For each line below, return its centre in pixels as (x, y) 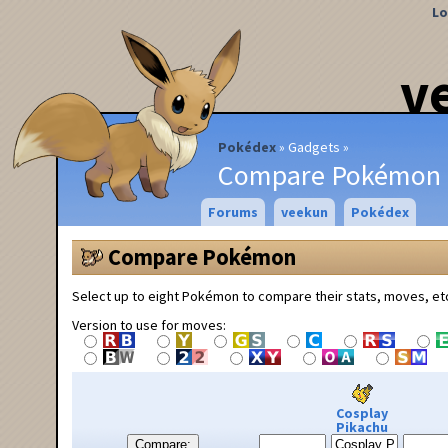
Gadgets (314, 146)
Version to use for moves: (149, 324)
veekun (304, 212)
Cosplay (362, 412)
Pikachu (362, 426)
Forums (232, 212)
